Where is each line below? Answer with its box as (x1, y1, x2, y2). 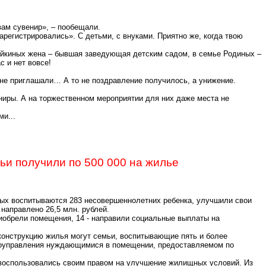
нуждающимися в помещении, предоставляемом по (44, 240, 234, 249)
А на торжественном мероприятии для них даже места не (21, 94, 229, 103)
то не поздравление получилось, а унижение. (69, 76, 236, 85)
